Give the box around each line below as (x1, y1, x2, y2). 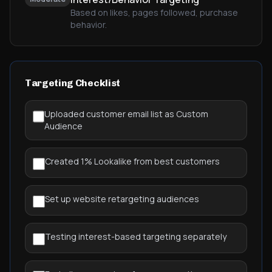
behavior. (70, 19, 107, 30)
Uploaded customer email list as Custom (44, 108, 209, 120)
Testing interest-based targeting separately (45, 231, 226, 242)
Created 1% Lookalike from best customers (45, 155, 220, 167)
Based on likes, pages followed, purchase (70, 7, 238, 18)
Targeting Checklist (25, 77, 120, 89)
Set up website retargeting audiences (45, 193, 199, 205)
